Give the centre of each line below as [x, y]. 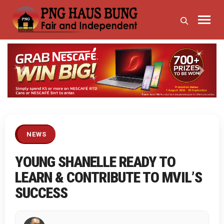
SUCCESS [41, 193]
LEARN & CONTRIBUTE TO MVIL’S [108, 177]
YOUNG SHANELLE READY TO [95, 162]
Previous [38, 75]
